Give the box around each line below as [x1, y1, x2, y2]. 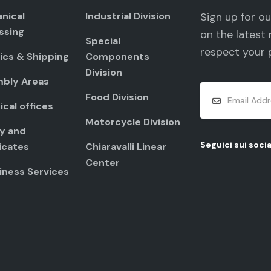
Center [85, 156, 120, 169]
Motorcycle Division [85, 116, 180, 128]
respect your [200, 45, 268, 59]
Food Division [85, 91, 149, 103]
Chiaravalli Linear [85, 140, 166, 153]
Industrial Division [85, 10, 171, 22]
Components [85, 50, 149, 63]
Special [85, 34, 120, 47]
